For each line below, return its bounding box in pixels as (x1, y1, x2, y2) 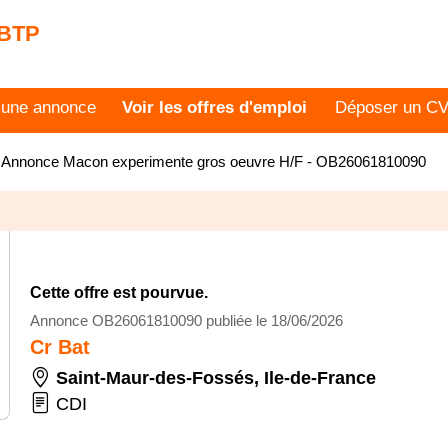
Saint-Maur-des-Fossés (56, 368, 254, 388)
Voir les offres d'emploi (121, 98, 307, 117)
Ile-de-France (264, 368, 376, 388)
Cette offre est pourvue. (30, 284, 208, 301)
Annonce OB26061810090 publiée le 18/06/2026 (30, 312, 343, 329)
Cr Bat (30, 336, 90, 358)
